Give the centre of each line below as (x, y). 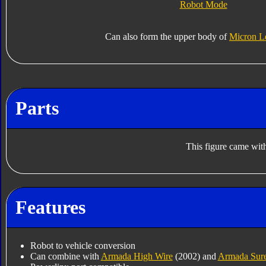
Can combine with (65, 256)
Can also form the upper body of (167, 37)
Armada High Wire (137, 256)
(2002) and (195, 256)
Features (50, 207)
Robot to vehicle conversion (83, 246)
